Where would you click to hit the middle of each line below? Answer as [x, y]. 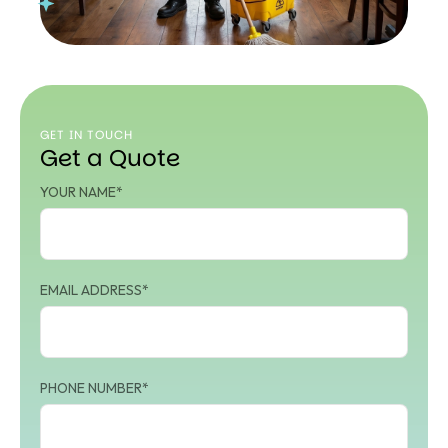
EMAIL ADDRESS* [94, 290]
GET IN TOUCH [86, 134]
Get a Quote [110, 158]
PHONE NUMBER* [94, 388]
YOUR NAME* [81, 192]
